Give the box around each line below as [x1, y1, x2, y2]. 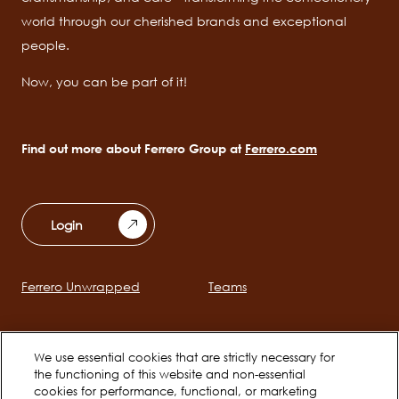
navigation [21, 311, 118, 335]
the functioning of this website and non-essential [34, 367, 306, 381]
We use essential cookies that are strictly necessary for [34, 350, 336, 364]
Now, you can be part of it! [21, 74, 187, 90]
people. [21, 37, 73, 53]
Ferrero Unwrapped [21, 279, 140, 295]
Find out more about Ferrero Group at [21, 141, 245, 157]
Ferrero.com [245, 141, 317, 157]
